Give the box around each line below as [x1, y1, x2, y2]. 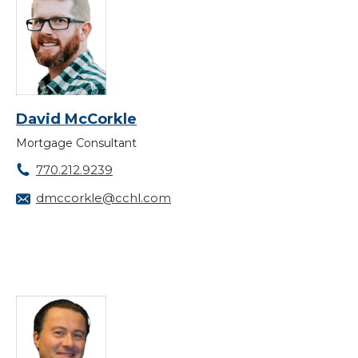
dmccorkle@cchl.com [36, 190, 171, 206]
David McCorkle [16, 110, 137, 129]
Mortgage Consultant [16, 136, 137, 151]
